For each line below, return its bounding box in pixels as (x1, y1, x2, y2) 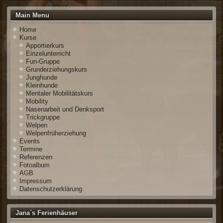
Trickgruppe (26, 113, 60, 121)
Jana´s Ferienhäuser (15, 209, 78, 217)
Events (19, 137, 40, 145)
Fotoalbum (19, 161, 50, 169)
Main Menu (15, 11, 50, 19)
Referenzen (19, 153, 53, 161)
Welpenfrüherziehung (26, 129, 87, 137)
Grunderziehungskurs (26, 66, 88, 74)
